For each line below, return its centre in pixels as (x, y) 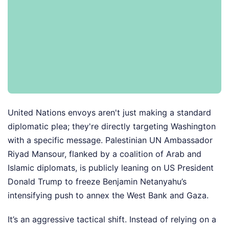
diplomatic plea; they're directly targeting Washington (112, 127)
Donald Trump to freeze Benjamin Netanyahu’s (97, 182)
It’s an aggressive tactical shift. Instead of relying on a (112, 220)
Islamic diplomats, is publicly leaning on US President (111, 168)
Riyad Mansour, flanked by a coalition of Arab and (105, 154)
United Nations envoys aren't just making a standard (109, 113)
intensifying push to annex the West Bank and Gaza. (108, 196)
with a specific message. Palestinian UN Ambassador (110, 140)
